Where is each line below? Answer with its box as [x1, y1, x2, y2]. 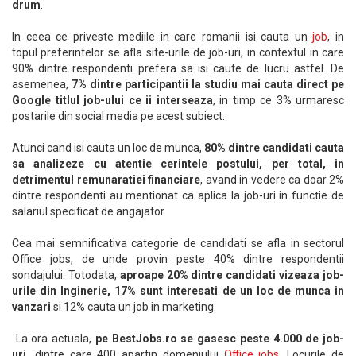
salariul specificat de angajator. [12, 205, 166, 218]
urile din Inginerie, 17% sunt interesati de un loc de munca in [12, 284, 344, 297]
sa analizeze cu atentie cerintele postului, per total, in [12, 157, 344, 170]
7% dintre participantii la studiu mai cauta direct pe [72, 78, 344, 91]
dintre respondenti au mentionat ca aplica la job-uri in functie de [12, 189, 344, 202]
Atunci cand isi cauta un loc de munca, [12, 141, 204, 154]
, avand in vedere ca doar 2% [200, 173, 344, 186]
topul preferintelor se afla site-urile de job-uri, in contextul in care [12, 46, 344, 59]
